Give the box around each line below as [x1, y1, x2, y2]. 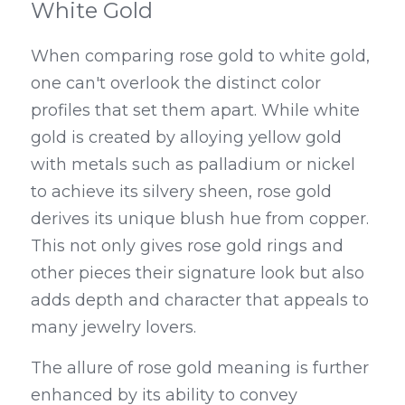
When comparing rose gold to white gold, [31, 46, 370, 66]
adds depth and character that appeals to [31, 290, 369, 310]
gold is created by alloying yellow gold [31, 127, 342, 147]
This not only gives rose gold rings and [31, 236, 344, 256]
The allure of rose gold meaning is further [31, 358, 369, 378]
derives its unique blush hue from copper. [31, 209, 369, 229]
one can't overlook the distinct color [31, 73, 321, 93]
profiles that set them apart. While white [31, 100, 360, 120]
